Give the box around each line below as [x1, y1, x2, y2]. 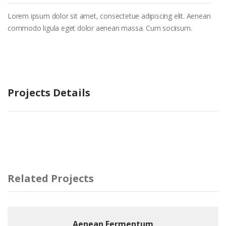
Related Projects [8, 172, 94, 185]
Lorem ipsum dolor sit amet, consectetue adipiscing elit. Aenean [8, 11, 211, 21]
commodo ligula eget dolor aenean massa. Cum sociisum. [8, 23, 192, 33]
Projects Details [8, 86, 90, 99]
